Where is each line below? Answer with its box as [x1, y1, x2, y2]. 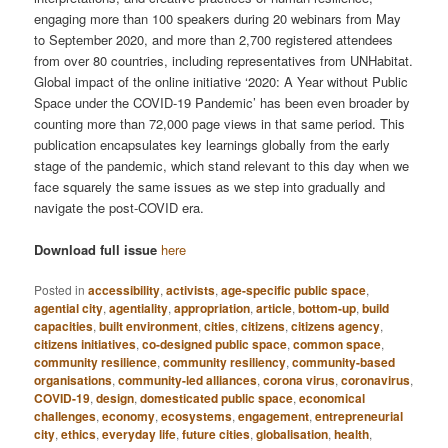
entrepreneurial [315, 407, 404, 426]
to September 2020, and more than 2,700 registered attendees [34, 30, 394, 50]
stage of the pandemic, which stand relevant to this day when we [34, 156, 410, 176]
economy [102, 407, 156, 426]
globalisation [256, 425, 329, 444]
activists [166, 281, 216, 300]
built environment [99, 317, 199, 336]
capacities [34, 317, 94, 336]
